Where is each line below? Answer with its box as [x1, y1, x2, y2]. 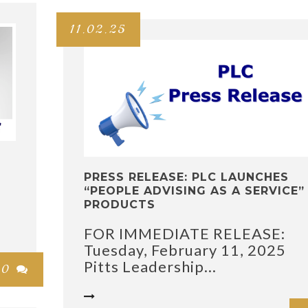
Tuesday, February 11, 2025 [84, 241, 286, 259]
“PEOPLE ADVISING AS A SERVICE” [84, 184, 305, 197]
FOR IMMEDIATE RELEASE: [84, 224, 285, 243]
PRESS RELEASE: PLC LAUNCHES [84, 170, 289, 184]
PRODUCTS [84, 198, 155, 211]
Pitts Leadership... [84, 257, 217, 276]
